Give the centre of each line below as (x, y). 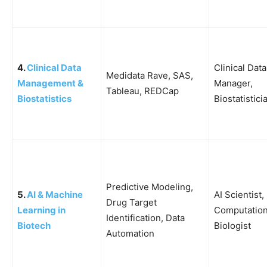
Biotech (34, 225)
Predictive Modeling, (150, 187)
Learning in (41, 210)
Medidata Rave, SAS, (150, 75)
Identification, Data (145, 218)
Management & (50, 83)
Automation (130, 233)
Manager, (233, 83)
